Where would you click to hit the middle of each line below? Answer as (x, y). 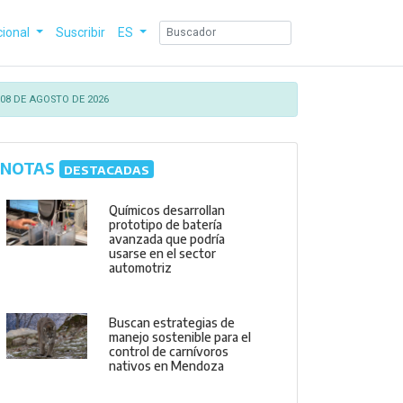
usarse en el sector (163, 253)
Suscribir (81, 32)
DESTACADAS (106, 169)
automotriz (141, 267)
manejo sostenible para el (180, 337)
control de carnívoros (169, 352)
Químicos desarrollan (167, 210)
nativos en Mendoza (167, 366)
